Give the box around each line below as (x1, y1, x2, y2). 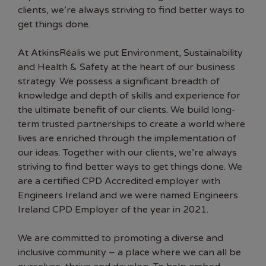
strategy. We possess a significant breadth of (18, 75, 220, 88)
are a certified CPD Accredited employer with (18, 175, 220, 188)
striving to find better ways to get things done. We (18, 161, 242, 173)
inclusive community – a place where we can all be (18, 246, 241, 259)
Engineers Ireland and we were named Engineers (18, 189, 238, 202)
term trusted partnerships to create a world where (18, 118, 245, 131)
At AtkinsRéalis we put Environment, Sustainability (18, 47, 243, 59)
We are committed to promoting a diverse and (18, 232, 223, 245)
